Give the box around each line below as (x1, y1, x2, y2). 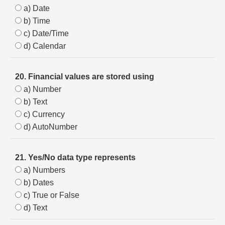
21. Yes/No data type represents (15, 153, 136, 162)
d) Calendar (22, 42, 66, 50)
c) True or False (22, 191, 79, 199)
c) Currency (22, 110, 65, 119)
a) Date (22, 4, 50, 13)
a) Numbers (22, 166, 65, 174)
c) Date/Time (22, 29, 69, 38)
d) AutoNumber (22, 123, 77, 131)
